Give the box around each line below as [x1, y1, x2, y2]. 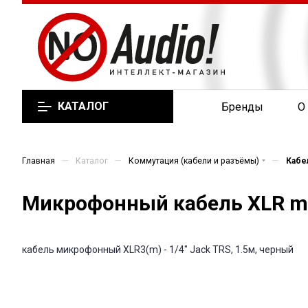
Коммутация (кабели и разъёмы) [129, 156, 259, 166]
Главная [22, 156, 55, 166]
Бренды [221, 100, 264, 113]
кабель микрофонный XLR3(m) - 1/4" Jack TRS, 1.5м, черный [22, 244, 294, 255]
